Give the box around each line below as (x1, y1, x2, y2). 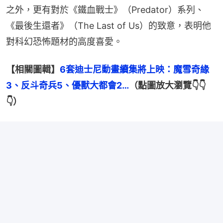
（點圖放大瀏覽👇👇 (129, 80, 206, 91)
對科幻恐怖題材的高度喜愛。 (6, 36, 122, 47)
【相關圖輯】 (6, 64, 60, 75)
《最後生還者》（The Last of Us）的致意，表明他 (6, 20, 211, 31)
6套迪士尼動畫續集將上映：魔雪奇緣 (60, 64, 209, 75)
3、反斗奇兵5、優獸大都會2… (6, 80, 129, 91)
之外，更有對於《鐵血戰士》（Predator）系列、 (6, 4, 204, 15)
